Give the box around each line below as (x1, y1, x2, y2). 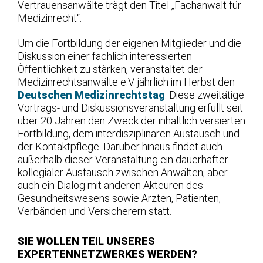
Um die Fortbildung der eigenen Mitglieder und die (18, 36, 241, 49)
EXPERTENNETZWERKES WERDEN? (18, 247, 197, 260)
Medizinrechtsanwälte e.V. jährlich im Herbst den (18, 75, 235, 88)
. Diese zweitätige (165, 88, 244, 101)
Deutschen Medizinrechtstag (18, 88, 165, 101)
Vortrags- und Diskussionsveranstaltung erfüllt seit (18, 101, 243, 114)
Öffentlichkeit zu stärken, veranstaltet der (18, 62, 203, 75)
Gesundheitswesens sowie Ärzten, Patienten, (18, 191, 221, 204)
